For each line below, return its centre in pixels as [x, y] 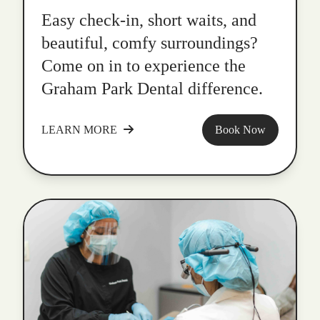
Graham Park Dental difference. [152, 89]
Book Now [240, 130]
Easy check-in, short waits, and [149, 20]
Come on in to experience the [144, 66]
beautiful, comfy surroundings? [150, 43]
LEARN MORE [79, 130]
